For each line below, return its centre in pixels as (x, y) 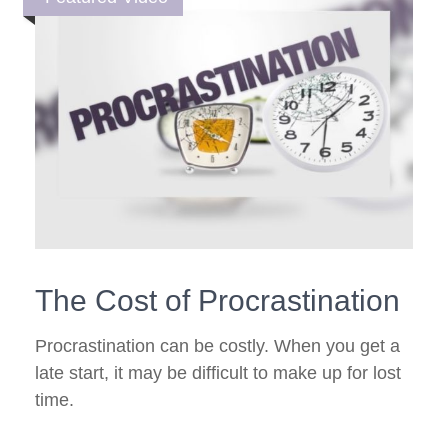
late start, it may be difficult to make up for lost (218, 372)
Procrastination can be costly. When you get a (217, 345)
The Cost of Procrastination (217, 300)
